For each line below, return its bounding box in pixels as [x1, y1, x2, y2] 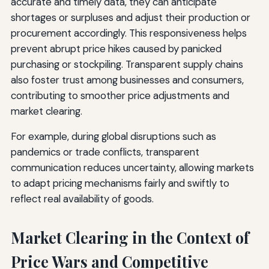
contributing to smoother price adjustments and [10, 89, 229, 103]
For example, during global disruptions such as [10, 130, 216, 144]
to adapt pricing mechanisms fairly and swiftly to [10, 177, 229, 190]
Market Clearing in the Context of [10, 228, 249, 248]
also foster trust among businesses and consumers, [10, 73, 244, 87]
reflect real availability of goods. [10, 192, 154, 206]
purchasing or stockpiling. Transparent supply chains [10, 58, 243, 71]
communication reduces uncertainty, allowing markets [10, 161, 254, 175]
